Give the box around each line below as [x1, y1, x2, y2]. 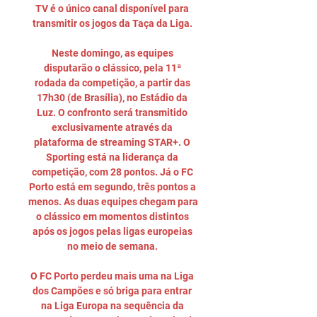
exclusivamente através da [52, 122, 173, 133]
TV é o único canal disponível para [35, 3, 189, 14]
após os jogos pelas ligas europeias [32, 226, 192, 237]
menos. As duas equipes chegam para [28, 196, 198, 207]
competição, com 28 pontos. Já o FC [31, 166, 193, 178]
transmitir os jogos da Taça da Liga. [32, 18, 195, 29]
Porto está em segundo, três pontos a [28, 181, 196, 192]
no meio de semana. [67, 241, 160, 252]
